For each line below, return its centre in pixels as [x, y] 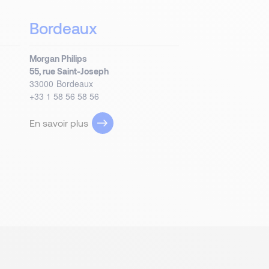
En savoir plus [59, 123]
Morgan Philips [59, 59]
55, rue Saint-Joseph [69, 71]
